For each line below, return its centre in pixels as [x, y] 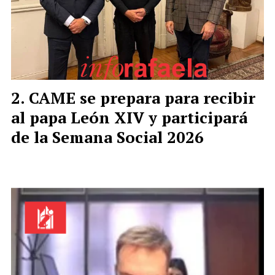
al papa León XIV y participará [129, 118]
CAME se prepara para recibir [142, 98]
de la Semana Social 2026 [107, 137]
